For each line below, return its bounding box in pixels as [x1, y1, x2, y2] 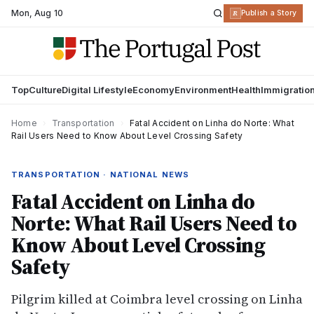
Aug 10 [34, 8, 63, 18]
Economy [132, 84, 175, 95]
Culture [29, 84, 62, 95]
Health [231, 84, 261, 95]
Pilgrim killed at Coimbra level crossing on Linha [11, 290, 303, 308]
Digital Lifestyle [62, 84, 132, 95]
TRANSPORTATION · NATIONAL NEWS [11, 170, 189, 179]
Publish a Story [240, 8, 296, 18]
